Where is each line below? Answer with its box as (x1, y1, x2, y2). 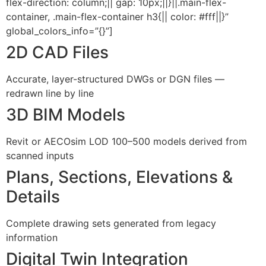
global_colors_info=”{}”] (6, 24, 113, 37)
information (6, 231, 58, 243)
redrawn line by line (6, 87, 94, 99)
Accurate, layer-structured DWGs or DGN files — (6, 72, 224, 85)
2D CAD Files (6, 42, 109, 62)
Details (6, 186, 60, 207)
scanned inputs (6, 149, 74, 161)
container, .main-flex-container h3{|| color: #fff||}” (6, 10, 229, 23)
